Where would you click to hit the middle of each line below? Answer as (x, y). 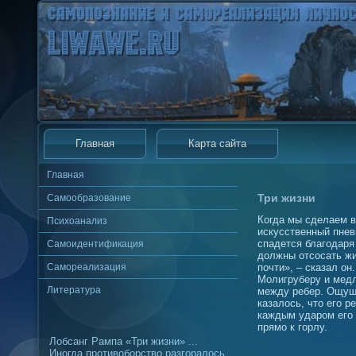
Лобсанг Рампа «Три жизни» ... (124, 341)
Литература (74, 290)
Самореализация (87, 267)
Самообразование (89, 198)
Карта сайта (217, 143)
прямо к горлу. (292, 327)
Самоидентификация (95, 244)
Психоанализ (77, 221)
